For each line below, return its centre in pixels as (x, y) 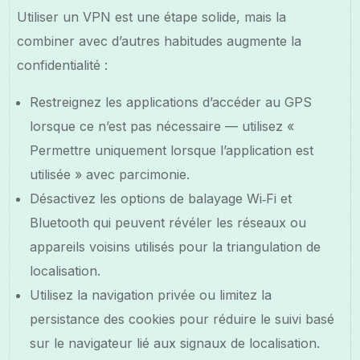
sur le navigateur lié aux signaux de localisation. (175, 343)
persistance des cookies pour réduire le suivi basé (182, 319)
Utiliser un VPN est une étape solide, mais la (152, 16)
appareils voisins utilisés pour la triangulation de (176, 246)
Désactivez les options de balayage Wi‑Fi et (161, 198)
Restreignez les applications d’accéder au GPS (171, 102)
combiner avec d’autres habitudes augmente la (160, 41)
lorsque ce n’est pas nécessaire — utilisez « (162, 126)
